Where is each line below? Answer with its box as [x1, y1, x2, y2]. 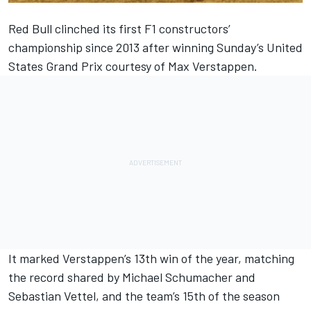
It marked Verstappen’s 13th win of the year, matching [8, 250, 294, 266]
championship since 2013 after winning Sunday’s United [8, 39, 303, 55]
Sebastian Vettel [8, 287, 96, 303]
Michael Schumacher [122, 269, 233, 285]
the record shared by [8, 269, 122, 285]
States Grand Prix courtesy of [8, 58, 168, 74]
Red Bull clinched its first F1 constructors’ [8, 20, 230, 36]
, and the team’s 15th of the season [96, 287, 280, 303]
